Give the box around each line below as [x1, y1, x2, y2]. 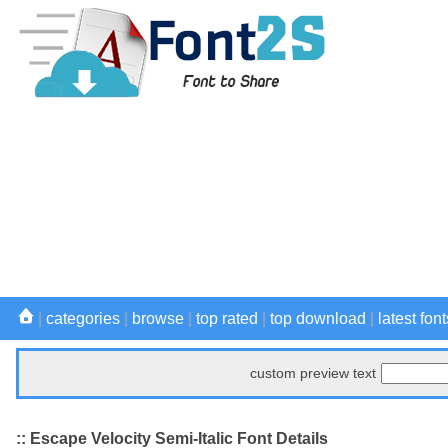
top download [270, 310, 366, 327]
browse [132, 310, 184, 327]
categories [46, 310, 120, 327]
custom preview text [250, 365, 376, 381]
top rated [196, 310, 258, 327]
